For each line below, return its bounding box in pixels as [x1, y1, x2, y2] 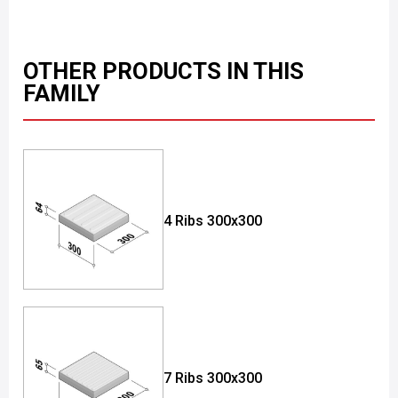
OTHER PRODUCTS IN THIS [23, 58, 304, 84]
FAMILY [23, 80, 100, 107]
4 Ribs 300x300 [163, 211, 262, 229]
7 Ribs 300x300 [163, 369, 262, 386]
